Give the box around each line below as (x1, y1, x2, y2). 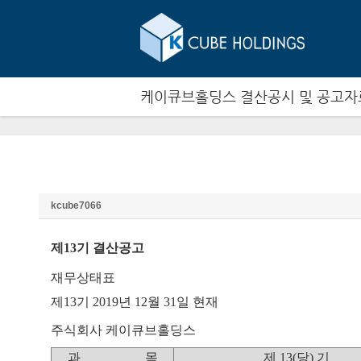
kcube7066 (51, 200, 102, 211)
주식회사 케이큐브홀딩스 (51, 323, 196, 337)
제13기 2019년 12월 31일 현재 (51, 295, 218, 309)
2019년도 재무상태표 (51, 173, 143, 185)
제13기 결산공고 (51, 241, 144, 255)
